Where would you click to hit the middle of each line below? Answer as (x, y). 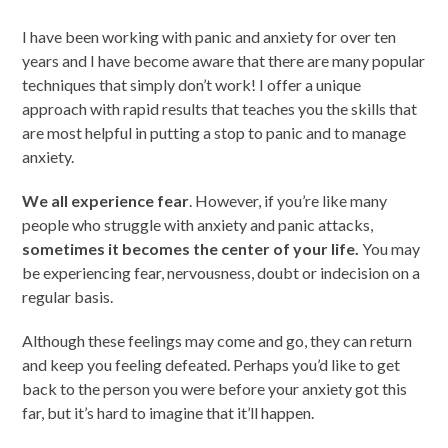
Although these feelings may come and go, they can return (217, 340)
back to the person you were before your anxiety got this (215, 388)
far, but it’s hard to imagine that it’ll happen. (168, 412)
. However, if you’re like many (288, 200)
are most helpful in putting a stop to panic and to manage (214, 132)
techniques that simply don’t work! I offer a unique (192, 84)
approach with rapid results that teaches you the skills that (220, 108)
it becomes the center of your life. (235, 248)
